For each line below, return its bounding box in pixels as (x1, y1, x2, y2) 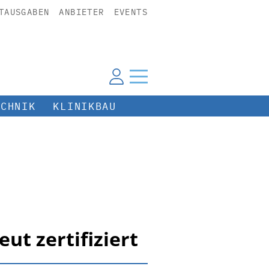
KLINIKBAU (53, 99, 116, 113)
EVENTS (113, 7, 148, 17)
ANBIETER (59, 7, 104, 17)
